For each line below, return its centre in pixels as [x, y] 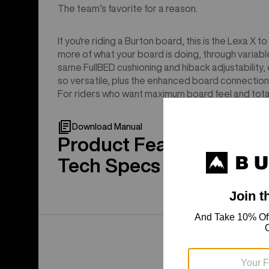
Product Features [135, 144]
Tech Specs [109, 165]
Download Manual [107, 126]
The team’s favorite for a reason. [128, 9]
